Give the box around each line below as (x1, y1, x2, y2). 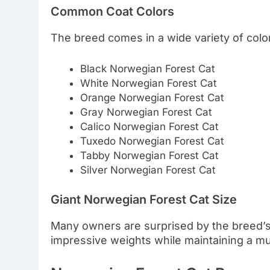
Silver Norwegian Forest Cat (80, 163, 216, 176)
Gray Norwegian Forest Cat (80, 105, 212, 118)
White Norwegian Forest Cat (80, 77, 217, 89)
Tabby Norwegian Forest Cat (80, 149, 219, 162)
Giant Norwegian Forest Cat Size (51, 192, 237, 207)
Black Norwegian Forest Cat (80, 62, 215, 75)
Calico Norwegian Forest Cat (80, 120, 219, 133)
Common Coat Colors (51, 4, 174, 19)
